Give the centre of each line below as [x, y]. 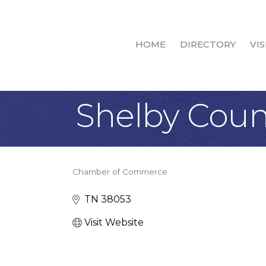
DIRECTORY [208, 45]
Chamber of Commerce [120, 172]
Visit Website [114, 222]
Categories [109, 181]
